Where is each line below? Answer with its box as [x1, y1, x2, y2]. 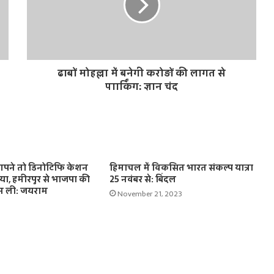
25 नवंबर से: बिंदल [109, 172, 176, 187]
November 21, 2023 [117, 188, 182, 201]
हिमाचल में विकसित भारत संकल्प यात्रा [109, 161, 253, 175]
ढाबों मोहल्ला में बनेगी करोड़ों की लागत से [57, 65, 226, 81]
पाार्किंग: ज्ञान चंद [105, 78, 178, 95]
